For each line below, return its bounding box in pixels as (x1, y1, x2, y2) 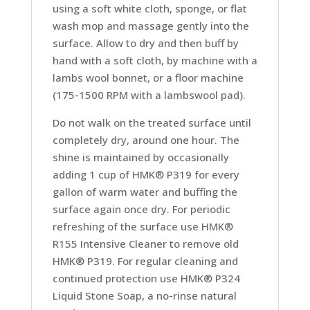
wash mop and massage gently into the (52, 18, 249, 33)
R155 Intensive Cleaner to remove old (52, 236, 239, 250)
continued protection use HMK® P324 (52, 271, 240, 285)
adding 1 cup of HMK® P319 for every (52, 167, 239, 181)
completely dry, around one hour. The (52, 132, 239, 147)
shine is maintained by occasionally (52, 149, 229, 164)
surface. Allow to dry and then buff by (52, 35, 239, 50)
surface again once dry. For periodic (52, 201, 230, 216)
